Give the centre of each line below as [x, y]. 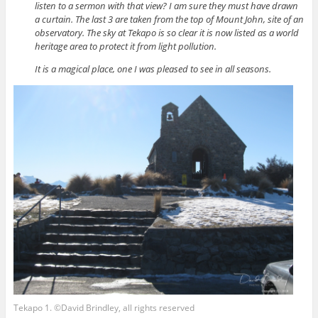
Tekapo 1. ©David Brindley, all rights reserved [104, 308]
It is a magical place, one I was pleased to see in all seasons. [153, 69]
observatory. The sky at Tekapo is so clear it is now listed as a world [166, 33]
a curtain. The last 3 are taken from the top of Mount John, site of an [169, 20]
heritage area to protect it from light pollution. [125, 46]
